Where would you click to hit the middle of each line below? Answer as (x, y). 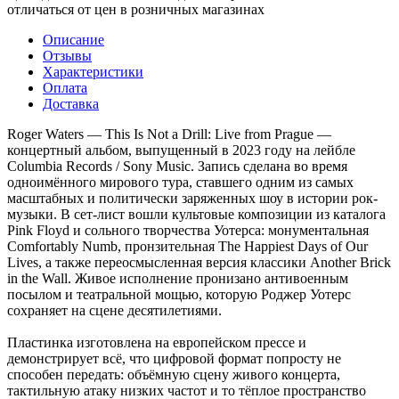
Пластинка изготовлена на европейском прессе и (157, 342)
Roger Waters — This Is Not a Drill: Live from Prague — (169, 134)
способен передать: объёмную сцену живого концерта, (174, 374)
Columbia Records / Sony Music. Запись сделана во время (177, 166)
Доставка (71, 103)
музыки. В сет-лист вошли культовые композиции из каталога (196, 214)
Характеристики (93, 71)
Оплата (65, 87)
